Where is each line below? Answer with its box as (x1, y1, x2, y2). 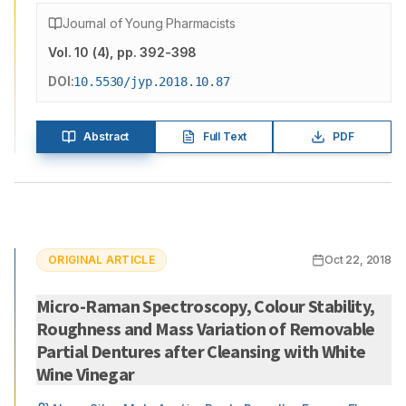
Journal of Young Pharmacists (63, 15, 236, 31)
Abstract (83, 130, 130, 143)
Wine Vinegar (36, 362, 135, 385)
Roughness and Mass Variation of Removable (36, 317, 156, 340)
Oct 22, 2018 (324, 253, 391, 266)
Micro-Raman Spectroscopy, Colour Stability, (36, 295, 375, 317)
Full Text (202, 130, 247, 143)
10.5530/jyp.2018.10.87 (73, 74, 230, 89)
